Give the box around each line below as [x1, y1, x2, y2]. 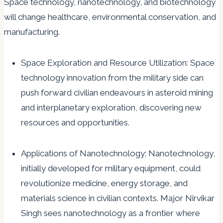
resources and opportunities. [21, 117, 129, 128]
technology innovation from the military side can [21, 73, 204, 83]
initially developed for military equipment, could [21, 163, 201, 174]
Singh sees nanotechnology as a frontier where [21, 208, 200, 219]
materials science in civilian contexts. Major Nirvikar [21, 193, 215, 204]
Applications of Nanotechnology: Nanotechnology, [21, 148, 215, 159]
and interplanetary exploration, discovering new [21, 103, 202, 113]
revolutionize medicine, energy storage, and [21, 178, 188, 189]
